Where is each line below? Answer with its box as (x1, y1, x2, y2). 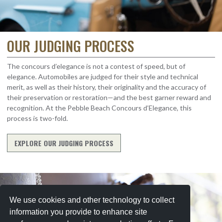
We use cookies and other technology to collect (9, 195, 175, 204)
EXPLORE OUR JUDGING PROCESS (14, 138, 113, 149)
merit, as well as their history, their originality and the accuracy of (7, 83, 206, 92)
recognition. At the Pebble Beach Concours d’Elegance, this (7, 104, 192, 112)
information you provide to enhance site (9, 207, 148, 216)
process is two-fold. (7, 114, 68, 123)
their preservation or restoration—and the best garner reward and (7, 93, 211, 102)
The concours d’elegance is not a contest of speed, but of (7, 62, 185, 71)
